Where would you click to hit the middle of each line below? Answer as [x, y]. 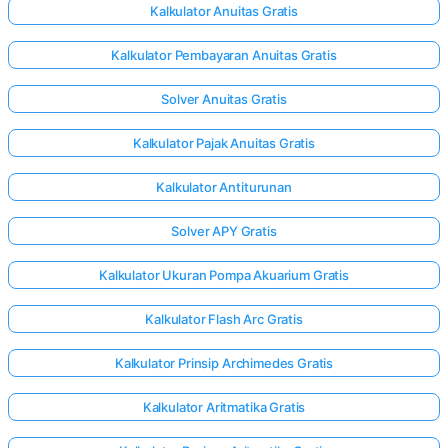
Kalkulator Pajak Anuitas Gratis [224, 142]
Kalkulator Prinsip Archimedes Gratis [224, 362]
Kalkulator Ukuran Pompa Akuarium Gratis [224, 274]
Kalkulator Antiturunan [224, 186]
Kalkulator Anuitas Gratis [224, 10]
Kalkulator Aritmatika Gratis [224, 406]
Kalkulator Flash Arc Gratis [224, 318]
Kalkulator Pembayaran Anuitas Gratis [224, 54]
